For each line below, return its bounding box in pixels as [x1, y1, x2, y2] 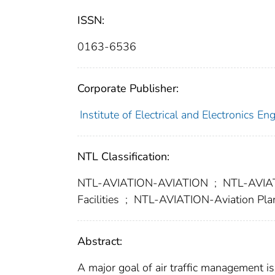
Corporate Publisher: [77, 80, 179, 96]
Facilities [77, 192, 122, 207]
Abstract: [77, 233, 122, 249]
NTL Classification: [77, 149, 169, 164]
